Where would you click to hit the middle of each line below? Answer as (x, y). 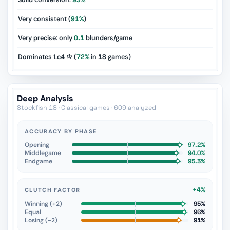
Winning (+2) (43, 204)
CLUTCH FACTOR (53, 190)
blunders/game (108, 38)
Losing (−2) (41, 220)
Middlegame (43, 153)
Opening (37, 145)
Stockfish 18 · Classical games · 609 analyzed (87, 108)
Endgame (39, 161)
